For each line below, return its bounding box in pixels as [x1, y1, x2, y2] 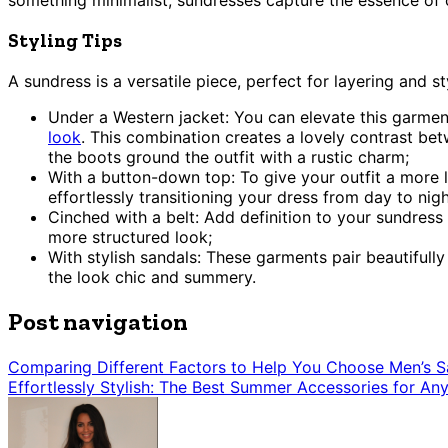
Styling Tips [8, 29, 122, 53]
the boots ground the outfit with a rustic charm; [48, 146, 409, 167]
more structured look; [48, 226, 212, 247]
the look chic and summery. [48, 266, 256, 287]
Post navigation [8, 306, 188, 336]
